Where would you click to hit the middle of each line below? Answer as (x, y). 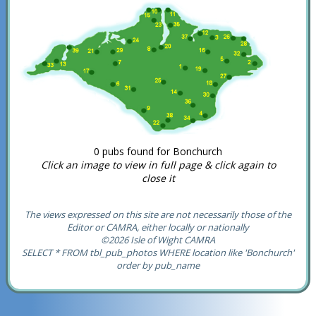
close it (158, 178)
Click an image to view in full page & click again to (158, 165)
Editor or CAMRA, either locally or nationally (158, 227)
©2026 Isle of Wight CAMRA (158, 240)
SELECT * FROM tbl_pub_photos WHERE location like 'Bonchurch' (158, 253)
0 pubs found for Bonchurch (158, 152)
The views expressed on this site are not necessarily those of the (158, 215)
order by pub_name (158, 266)
